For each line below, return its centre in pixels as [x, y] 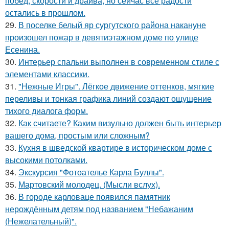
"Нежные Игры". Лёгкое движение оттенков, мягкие [116, 86]
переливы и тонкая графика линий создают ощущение [108, 98]
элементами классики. [47, 74]
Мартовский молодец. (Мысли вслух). [89, 184]
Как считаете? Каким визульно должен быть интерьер [120, 123]
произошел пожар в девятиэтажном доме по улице [102, 37]
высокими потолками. [46, 160]
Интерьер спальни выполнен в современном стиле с [119, 62]
